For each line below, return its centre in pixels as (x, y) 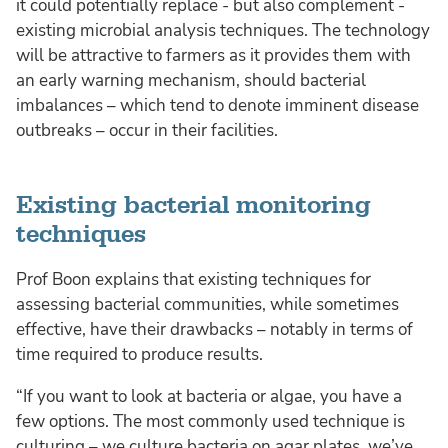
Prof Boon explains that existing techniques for (193, 279)
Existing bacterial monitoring (193, 205)
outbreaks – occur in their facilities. (147, 130)
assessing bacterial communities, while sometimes (207, 304)
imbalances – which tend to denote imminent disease (217, 105)
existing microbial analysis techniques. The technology (223, 30)
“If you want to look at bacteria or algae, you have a (209, 396)
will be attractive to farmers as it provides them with (213, 55)
